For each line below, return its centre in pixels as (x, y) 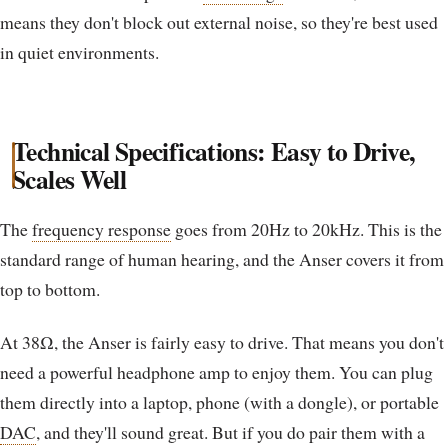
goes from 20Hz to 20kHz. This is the (306, 228)
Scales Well (69, 179)
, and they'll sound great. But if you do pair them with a (230, 432)
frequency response (101, 228)
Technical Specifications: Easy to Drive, (213, 151)
